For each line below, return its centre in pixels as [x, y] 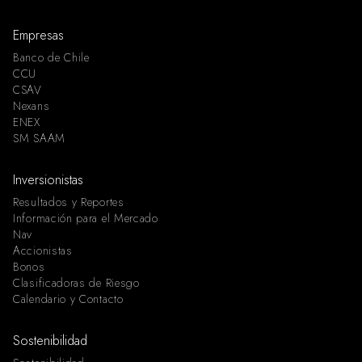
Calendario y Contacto [68, 299]
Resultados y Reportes [69, 202]
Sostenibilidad [50, 341]
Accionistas [43, 250]
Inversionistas [48, 180]
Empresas [38, 35]
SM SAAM [39, 138]
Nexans [32, 106]
